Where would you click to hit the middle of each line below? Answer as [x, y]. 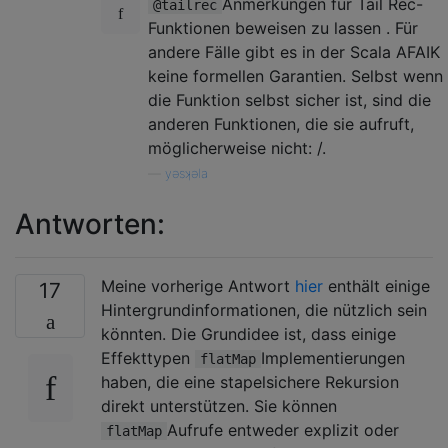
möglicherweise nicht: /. [237, 147]
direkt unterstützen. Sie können [219, 405]
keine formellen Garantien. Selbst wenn [295, 75]
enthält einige [376, 285]
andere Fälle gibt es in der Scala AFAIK [294, 51]
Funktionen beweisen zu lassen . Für [283, 27]
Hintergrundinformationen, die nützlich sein [264, 309]
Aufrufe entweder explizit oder [283, 429]
